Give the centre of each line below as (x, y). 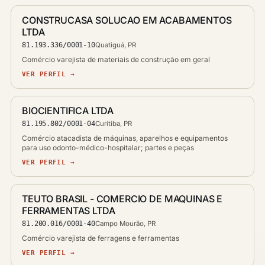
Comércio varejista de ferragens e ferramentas (101, 238)
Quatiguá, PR (115, 45)
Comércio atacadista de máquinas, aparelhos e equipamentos (125, 138)
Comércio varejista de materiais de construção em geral (116, 59)
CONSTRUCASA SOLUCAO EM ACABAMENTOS (127, 20)
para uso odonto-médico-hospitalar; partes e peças (108, 148)
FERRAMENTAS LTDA (69, 211)
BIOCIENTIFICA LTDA (68, 111)
